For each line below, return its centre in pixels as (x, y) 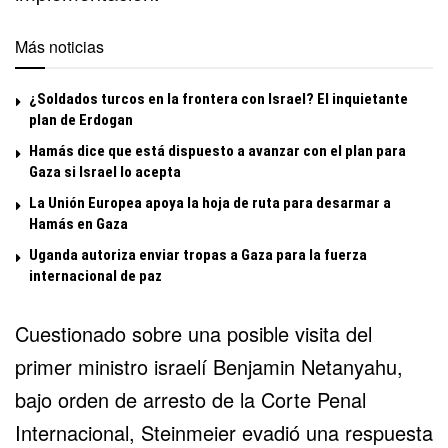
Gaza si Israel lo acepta (105, 171)
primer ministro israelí (114, 366)
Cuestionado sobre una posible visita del (193, 333)
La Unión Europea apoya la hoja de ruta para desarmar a (210, 202)
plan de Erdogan (81, 119)
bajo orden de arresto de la (138, 399)
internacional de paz (95, 275)
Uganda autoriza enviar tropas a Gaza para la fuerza (198, 254)
